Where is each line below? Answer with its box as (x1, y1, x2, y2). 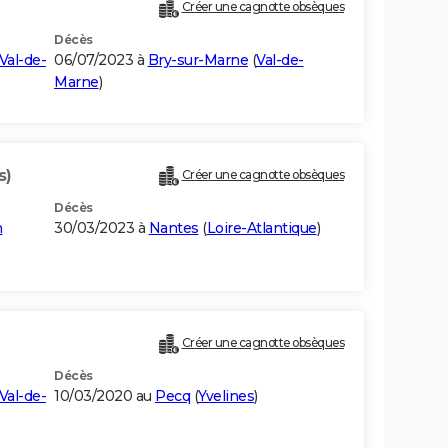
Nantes (148, 219, 199, 238)
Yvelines (198, 387, 254, 406)
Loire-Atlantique (206, 219, 317, 238)
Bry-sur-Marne (147, 51, 248, 70)
